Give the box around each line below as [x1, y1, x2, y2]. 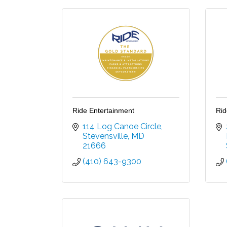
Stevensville [83, 131, 128, 141]
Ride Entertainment [72, 106, 134, 115]
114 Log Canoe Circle [83, 122, 161, 132]
